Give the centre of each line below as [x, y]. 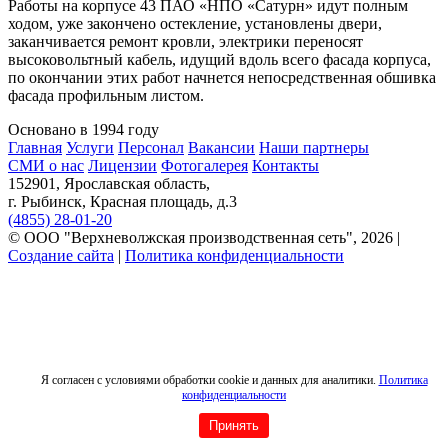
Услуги [90, 147]
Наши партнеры [314, 147]
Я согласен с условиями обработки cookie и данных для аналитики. [209, 380]
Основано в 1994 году [83, 129]
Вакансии [221, 147]
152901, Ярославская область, [109, 183]
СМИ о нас [46, 165]
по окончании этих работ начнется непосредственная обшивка [222, 77]
